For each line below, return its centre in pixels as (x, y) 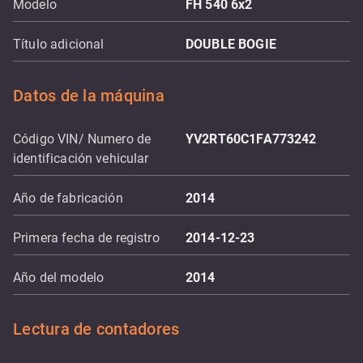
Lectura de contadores (96, 329)
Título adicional (59, 44)
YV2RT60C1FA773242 (251, 139)
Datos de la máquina (89, 96)
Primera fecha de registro (86, 238)
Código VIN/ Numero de (82, 139)
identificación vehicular (81, 158)
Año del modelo (59, 278)
